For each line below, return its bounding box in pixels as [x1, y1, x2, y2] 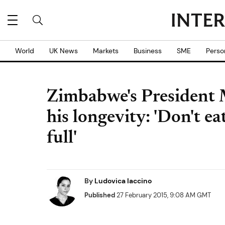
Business [134, 46, 162, 55]
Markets [93, 46, 119, 55]
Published [84, 191, 115, 199]
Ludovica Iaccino [94, 176, 152, 185]
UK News [49, 46, 78, 55]
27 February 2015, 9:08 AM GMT [115, 191, 211, 199]
